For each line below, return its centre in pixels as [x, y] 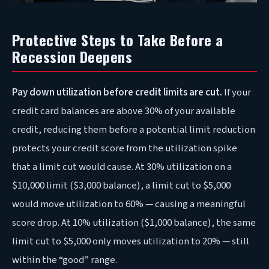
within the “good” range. [65, 260]
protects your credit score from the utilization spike [125, 149]
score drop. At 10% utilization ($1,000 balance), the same [134, 223]
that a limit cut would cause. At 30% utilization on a [122, 167]
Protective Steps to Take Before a [118, 40]
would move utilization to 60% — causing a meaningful [129, 204]
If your [237, 93]
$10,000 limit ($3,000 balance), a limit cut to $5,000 [121, 186]
